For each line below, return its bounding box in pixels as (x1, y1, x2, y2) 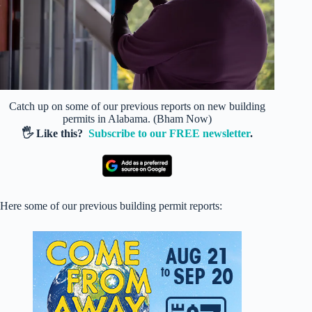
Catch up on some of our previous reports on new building (9, 100, 266, 112)
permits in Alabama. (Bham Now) (63, 112, 212, 125)
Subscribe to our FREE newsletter (88, 127, 251, 139)
